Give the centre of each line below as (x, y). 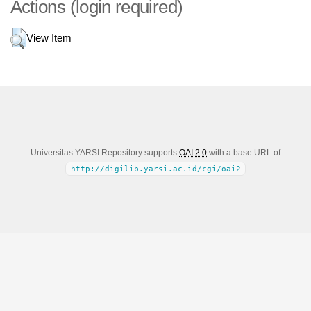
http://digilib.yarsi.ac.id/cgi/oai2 (155, 169)
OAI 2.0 (193, 152)
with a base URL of (244, 152)
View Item (49, 38)
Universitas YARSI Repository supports (105, 152)
